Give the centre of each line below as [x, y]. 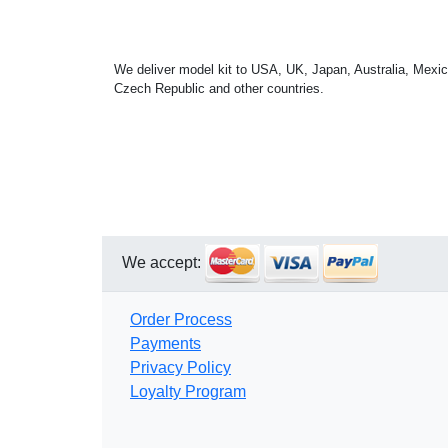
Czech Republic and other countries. [219, 89]
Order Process [181, 320]
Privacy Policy [180, 368]
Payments [165, 344]
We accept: [163, 263]
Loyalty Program [188, 392]
